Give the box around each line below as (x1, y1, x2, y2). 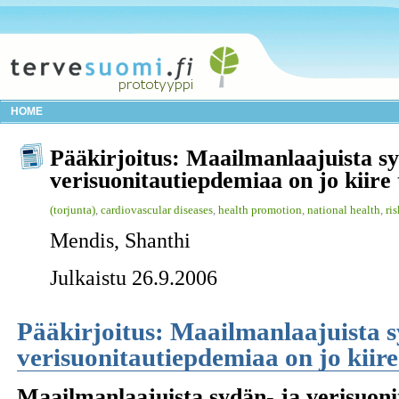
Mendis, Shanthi (50, 228, 191, 252)
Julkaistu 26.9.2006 (50, 265, 217, 289)
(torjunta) (50, 202, 95, 216)
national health (307, 202, 380, 216)
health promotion (218, 202, 302, 216)
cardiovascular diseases (101, 202, 213, 216)
